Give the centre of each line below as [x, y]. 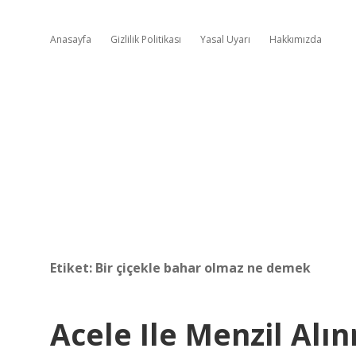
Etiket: [73, 268]
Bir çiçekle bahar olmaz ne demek [203, 268]
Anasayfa [71, 39]
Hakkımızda [296, 39]
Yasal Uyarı [225, 39]
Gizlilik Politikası [146, 39]
